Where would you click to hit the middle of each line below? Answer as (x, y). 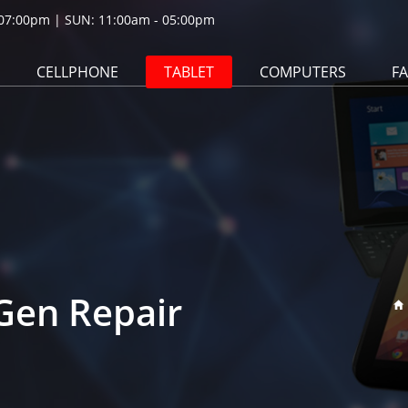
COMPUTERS (303, 72)
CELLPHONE (77, 72)
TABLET (189, 72)
